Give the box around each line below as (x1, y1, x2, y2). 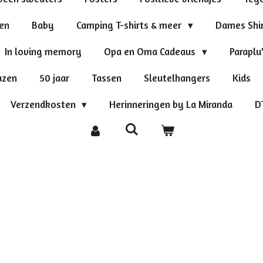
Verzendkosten (10, 97, 78, 110)
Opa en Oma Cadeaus (104, 45, 198, 58)
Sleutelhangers (143, 71, 210, 84)
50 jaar (39, 71, 69, 84)
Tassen (91, 71, 122, 84)
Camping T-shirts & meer (76, 18, 184, 31)
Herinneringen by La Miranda (109, 97, 233, 110)
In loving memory (5, 45, 82, 58)
